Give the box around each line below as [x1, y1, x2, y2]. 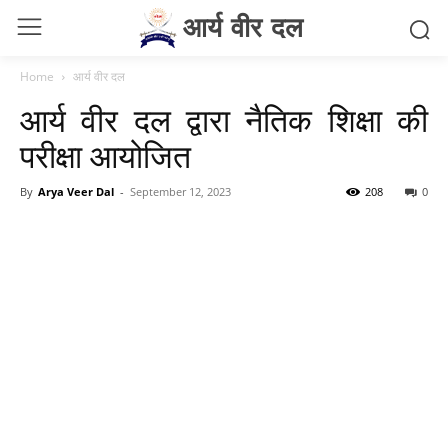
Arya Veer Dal [38, 184, 114, 199]
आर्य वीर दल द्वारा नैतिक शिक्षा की [20, 102, 428, 140]
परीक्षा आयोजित [20, 138, 191, 176]
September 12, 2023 [130, 184, 231, 199]
